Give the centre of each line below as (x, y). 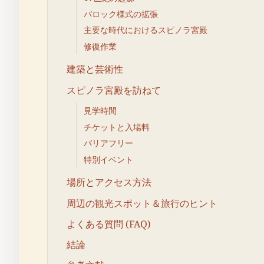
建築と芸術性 (95, 69)
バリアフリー (108, 143)
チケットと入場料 (117, 127)
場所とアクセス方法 (109, 182)
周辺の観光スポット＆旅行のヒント (142, 203)
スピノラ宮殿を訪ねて (114, 90)
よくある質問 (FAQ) (109, 224)
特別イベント (108, 159)
